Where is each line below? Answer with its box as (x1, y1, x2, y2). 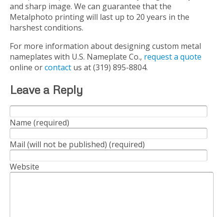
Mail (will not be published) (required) (10, 139, 145, 150)
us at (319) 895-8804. (71, 62, 148, 73)
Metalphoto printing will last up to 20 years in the (10, 11, 189, 22)
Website (10, 161, 39, 172)
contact (45, 62, 71, 73)
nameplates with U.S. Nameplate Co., (10, 51, 144, 62)
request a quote (144, 51, 201, 62)
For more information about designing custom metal (10, 40, 201, 51)
